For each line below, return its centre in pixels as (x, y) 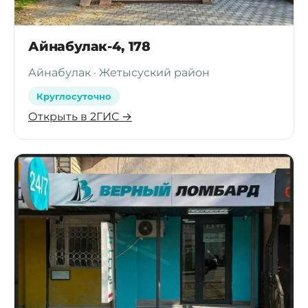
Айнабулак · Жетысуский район (119, 72)
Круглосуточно (74, 96)
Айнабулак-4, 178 (89, 46)
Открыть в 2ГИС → (80, 116)
